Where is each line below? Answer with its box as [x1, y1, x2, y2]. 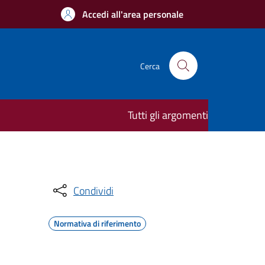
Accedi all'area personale [82, 7, 183, 21]
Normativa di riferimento [54, 217, 141, 230]
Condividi [73, 182, 114, 199]
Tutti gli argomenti [128, 107, 208, 123]
